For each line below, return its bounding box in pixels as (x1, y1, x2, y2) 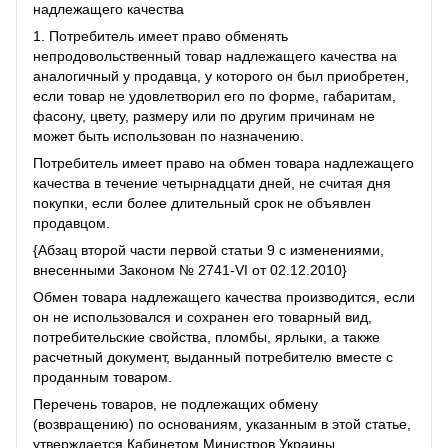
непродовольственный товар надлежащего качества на (33, 47, 397, 64)
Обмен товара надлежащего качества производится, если (33, 288, 415, 305)
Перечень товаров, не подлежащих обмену (33, 395, 318, 412)
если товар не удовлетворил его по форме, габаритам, (33, 87, 396, 104)
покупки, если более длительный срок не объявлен (33, 194, 371, 211)
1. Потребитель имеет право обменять (33, 27, 288, 44)
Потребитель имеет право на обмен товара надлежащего (33, 154, 414, 171)
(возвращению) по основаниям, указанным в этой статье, (33, 415, 411, 432)
